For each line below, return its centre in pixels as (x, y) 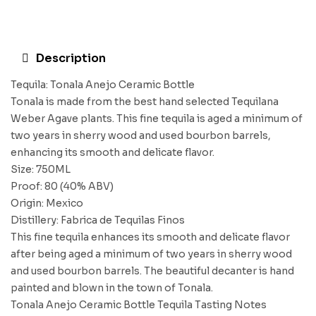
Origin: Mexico (47, 203)
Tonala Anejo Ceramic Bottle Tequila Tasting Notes (139, 305)
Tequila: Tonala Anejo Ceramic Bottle (103, 85)
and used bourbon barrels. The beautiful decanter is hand (152, 271)
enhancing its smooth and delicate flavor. (113, 152)
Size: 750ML (41, 169)
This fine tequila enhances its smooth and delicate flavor (150, 237)
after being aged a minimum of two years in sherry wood (151, 254)
